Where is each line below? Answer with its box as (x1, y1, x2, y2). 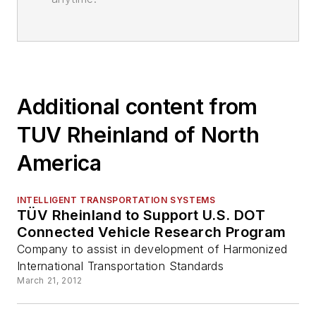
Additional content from (17, 94, 258, 120)
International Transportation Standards (17, 259, 224, 274)
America (17, 150, 102, 176)
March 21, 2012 (17, 275, 83, 286)
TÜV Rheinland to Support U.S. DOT (17, 207, 266, 224)
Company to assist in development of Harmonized (17, 242, 288, 257)
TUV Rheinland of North (17, 122, 260, 148)
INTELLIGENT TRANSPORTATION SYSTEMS (17, 195, 216, 206)
